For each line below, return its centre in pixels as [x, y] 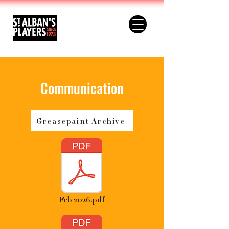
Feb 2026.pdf [82, 200]
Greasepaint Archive [81, 121]
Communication [82, 88]
